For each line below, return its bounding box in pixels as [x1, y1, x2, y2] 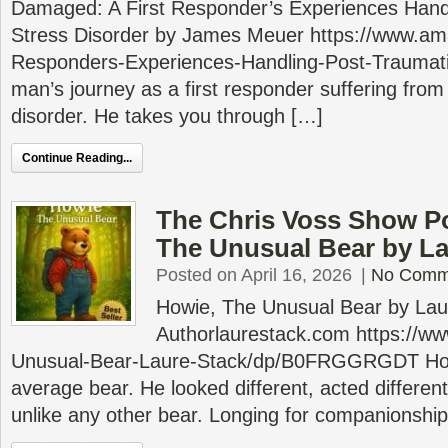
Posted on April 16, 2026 [156, 265, 352, 285]
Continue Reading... [22, 151, 132, 165]
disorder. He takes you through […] [11, 105, 323, 127]
